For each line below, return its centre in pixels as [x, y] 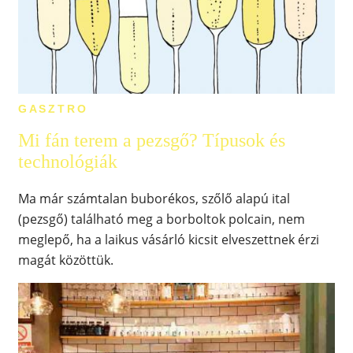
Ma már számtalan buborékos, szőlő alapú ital [154, 199]
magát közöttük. [65, 260]
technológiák [67, 162]
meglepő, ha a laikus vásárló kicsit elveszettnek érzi [168, 240]
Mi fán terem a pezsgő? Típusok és [151, 141]
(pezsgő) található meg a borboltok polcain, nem [161, 219]
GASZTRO [53, 108]
